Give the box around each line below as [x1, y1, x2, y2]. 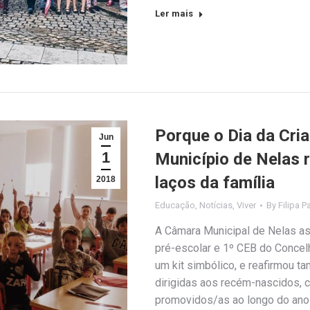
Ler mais [155, 8, 193, 19]
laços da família [155, 173, 275, 193]
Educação [155, 200, 195, 211]
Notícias [199, 200, 232, 211]
